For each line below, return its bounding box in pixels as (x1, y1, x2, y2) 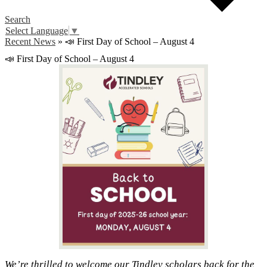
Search (5, 14, 30, 24)
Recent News (5, 36, 55, 47)
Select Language (5, 26, 68, 36)
